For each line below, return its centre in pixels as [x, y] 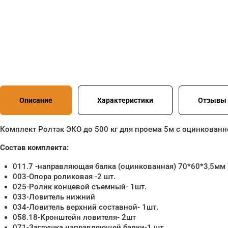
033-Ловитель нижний [54, 197]
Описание [36, 100]
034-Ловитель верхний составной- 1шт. [85, 207]
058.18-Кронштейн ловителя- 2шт [74, 217]
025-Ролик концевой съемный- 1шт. [80, 187]
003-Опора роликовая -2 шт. [64, 177]
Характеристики [125, 100]
